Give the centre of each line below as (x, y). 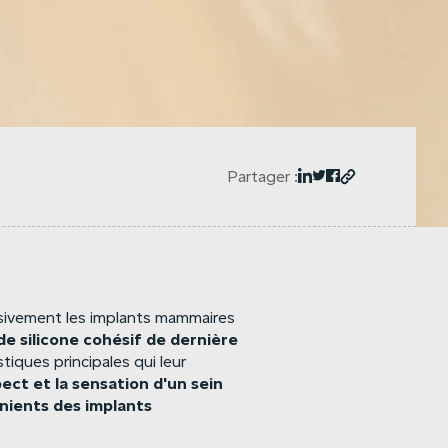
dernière (204, 339)
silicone (50, 339)
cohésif (113, 339)
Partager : (262, 176)
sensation (111, 383)
